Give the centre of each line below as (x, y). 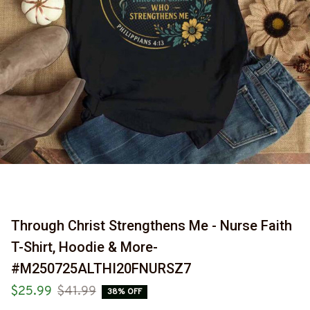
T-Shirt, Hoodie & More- (84, 247)
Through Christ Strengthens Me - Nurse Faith (152, 226)
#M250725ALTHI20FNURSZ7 (101, 269)
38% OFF (125, 292)
